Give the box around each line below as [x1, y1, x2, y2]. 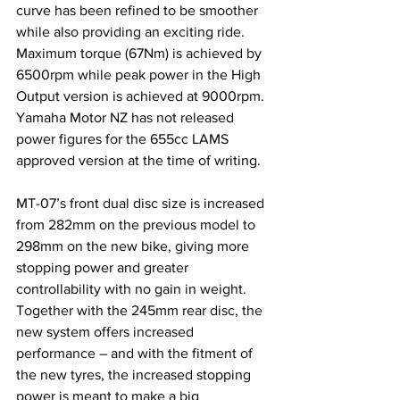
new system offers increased [16, 323, 197, 339]
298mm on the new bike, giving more [16, 237, 253, 254]
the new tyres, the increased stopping [16, 366, 254, 382]
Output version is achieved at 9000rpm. [16, 87, 268, 104]
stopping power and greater [16, 259, 192, 275]
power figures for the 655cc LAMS [16, 130, 232, 146]
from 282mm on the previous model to [16, 216, 259, 232]
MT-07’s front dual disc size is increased [16, 195, 268, 211]
